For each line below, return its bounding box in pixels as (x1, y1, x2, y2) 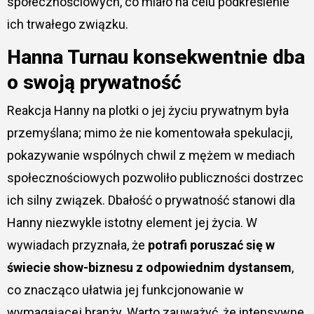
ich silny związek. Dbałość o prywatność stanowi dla (6, 193, 295, 208)
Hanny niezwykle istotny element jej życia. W (6, 215, 257, 231)
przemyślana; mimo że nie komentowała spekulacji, (6, 125, 292, 141)
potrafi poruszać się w (147, 238, 275, 253)
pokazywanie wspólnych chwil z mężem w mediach (6, 148, 295, 163)
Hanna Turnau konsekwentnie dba (6, 45, 305, 69)
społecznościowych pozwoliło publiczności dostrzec (6, 170, 303, 186)
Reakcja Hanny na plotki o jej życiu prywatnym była (6, 103, 289, 118)
